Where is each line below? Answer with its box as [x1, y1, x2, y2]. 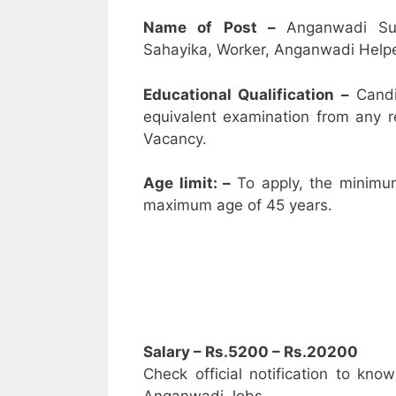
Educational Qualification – [143, 85, 349, 103]
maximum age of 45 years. [143, 196, 332, 215]
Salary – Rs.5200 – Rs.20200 [143, 342, 358, 361]
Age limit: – [143, 174, 237, 193]
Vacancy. [143, 129, 207, 148]
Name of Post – [143, 19, 286, 37]
